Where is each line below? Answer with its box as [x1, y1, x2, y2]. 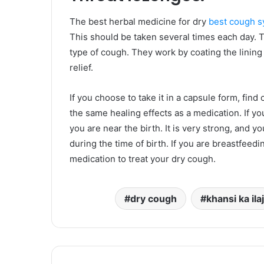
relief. [70, 62, 93, 74]
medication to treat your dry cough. [70, 153, 216, 165]
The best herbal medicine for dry [70, 16, 209, 28]
